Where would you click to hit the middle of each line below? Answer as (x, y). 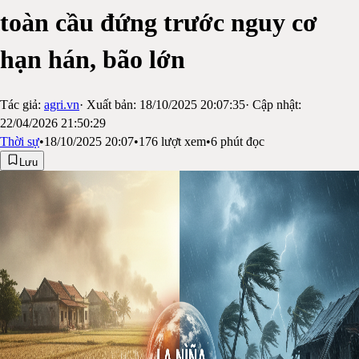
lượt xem (182, 141)
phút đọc (241, 141)
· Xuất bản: (108, 104)
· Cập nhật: (273, 104)
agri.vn (62, 104)
